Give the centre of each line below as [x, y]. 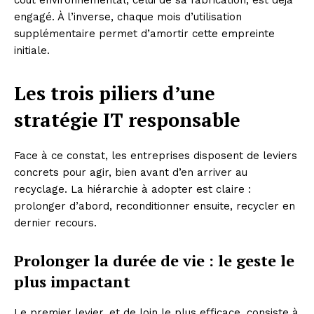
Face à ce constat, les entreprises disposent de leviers [156, 156]
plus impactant [72, 282]
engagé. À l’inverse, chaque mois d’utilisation [128, 17]
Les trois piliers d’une [115, 94]
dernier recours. [55, 223]
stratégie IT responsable [127, 120]
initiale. [32, 51]
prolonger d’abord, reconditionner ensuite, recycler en [155, 206]
